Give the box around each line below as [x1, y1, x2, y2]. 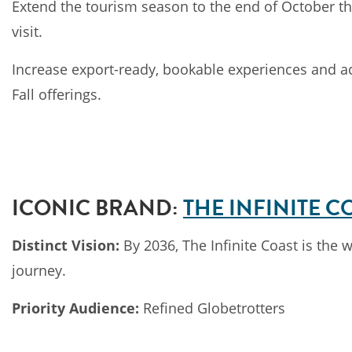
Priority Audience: [12, 298, 139, 317]
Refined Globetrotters [139, 298, 285, 317]
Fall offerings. [12, 85, 101, 104]
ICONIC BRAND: [12, 191, 178, 224]
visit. [12, 22, 42, 41]
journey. [12, 260, 66, 280]
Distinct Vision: [12, 235, 119, 255]
